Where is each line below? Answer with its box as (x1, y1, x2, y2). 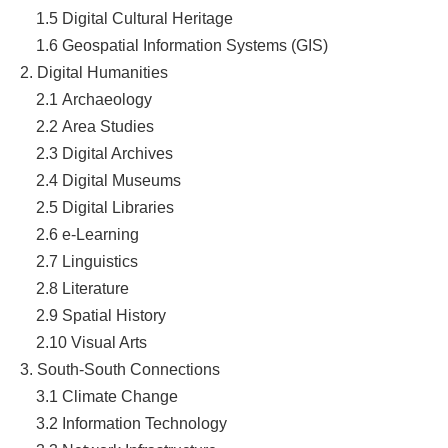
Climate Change (61, 387, 178, 405)
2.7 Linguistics (19, 252, 138, 270)
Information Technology (61, 414, 227, 432)
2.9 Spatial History (19, 306, 166, 324)
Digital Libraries (61, 198, 174, 216)
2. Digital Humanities (19, 63, 168, 81)
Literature (61, 279, 129, 297)
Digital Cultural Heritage (61, 9, 233, 27)
